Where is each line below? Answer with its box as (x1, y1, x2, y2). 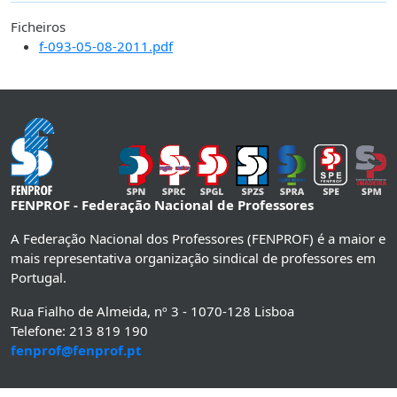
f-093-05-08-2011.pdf (39, 37, 173, 56)
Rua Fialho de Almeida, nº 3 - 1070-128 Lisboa (11, 302, 294, 321)
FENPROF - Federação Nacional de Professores (11, 196, 314, 214)
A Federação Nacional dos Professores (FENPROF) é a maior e (11, 230, 385, 248)
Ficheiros (11, 18, 66, 36)
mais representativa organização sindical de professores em (11, 249, 376, 268)
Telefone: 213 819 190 (11, 322, 148, 340)
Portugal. (11, 269, 66, 287)
